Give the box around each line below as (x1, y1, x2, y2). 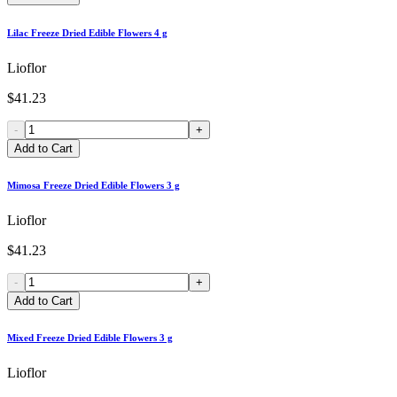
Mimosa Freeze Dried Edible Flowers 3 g (7, 180, 180, 191)
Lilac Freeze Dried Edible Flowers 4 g (7, 27, 167, 39)
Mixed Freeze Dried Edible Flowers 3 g (7, 331, 173, 343)
